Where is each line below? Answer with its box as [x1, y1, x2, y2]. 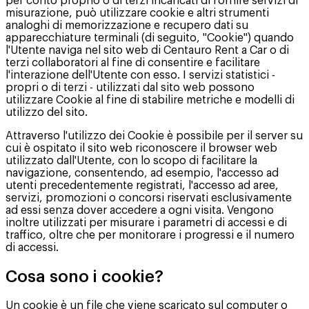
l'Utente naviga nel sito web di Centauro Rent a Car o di [6, 44, 289, 56]
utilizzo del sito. [6, 106, 88, 118]
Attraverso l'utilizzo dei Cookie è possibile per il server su [6, 130, 303, 141]
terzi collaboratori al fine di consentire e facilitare [6, 57, 260, 68]
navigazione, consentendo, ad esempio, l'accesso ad [6, 167, 279, 179]
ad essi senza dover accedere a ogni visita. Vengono [6, 204, 274, 216]
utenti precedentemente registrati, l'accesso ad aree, [6, 179, 279, 191]
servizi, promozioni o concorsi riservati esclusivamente [6, 192, 292, 203]
